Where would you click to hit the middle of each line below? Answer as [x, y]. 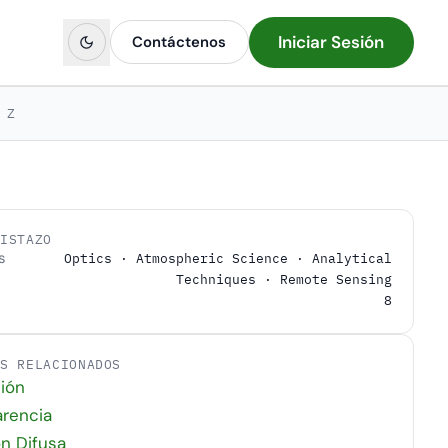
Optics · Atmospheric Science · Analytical [227, 259]
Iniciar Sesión [331, 41]
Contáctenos [179, 41]
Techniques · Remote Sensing [283, 280]
